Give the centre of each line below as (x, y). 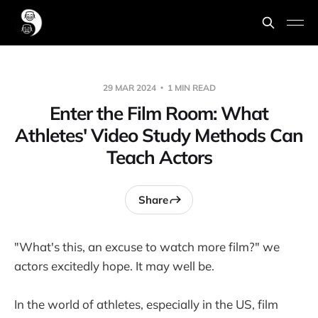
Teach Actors (159, 157)
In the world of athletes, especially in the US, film (146, 305)
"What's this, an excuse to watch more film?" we (147, 247)
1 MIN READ (190, 88)
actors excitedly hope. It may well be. (114, 266)
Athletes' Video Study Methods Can (159, 135)
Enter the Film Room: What (159, 113)
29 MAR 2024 (130, 88)
